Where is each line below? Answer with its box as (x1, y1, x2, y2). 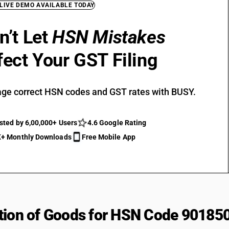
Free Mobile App (81, 133, 135, 141)
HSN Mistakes (52, 27, 166, 48)
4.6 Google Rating (87, 119, 147, 127)
